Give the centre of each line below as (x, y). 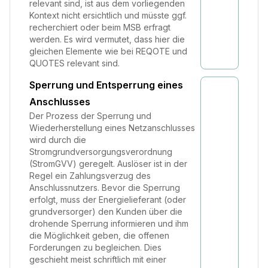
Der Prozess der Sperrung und (90, 116)
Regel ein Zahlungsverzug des (90, 176)
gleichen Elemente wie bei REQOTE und (108, 51)
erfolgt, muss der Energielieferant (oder (108, 200)
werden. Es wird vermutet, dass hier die (107, 39)
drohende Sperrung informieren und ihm (109, 223)
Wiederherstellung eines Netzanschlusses (112, 128)
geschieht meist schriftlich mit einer (98, 259)
